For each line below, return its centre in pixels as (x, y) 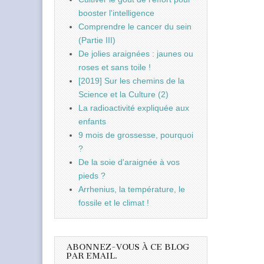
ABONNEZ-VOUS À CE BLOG (128, 247)
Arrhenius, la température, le (132, 189)
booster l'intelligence (116, 13)
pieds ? (92, 175)
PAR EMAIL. (92, 256)
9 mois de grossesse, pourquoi (136, 135)
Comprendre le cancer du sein (135, 26)
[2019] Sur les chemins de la (131, 80)
